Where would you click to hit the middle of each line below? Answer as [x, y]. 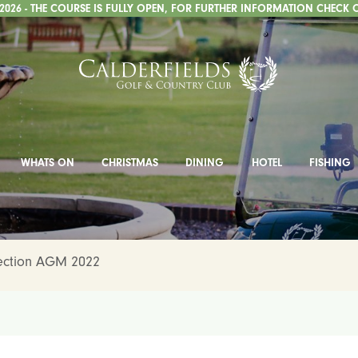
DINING [205, 163]
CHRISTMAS [130, 163]
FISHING [330, 163]
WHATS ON [48, 163]
